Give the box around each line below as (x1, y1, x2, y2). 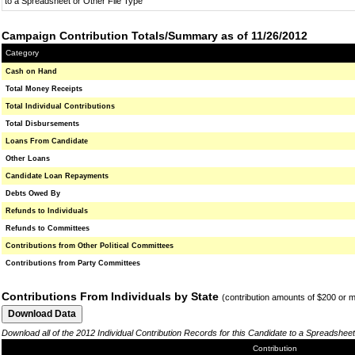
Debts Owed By (6, 189, 60, 197)
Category (6, 48, 39, 57)
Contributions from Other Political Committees (6, 242, 174, 250)
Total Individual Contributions (6, 102, 115, 110)
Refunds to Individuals (6, 207, 88, 215)
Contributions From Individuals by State (2, 290, 219, 303)
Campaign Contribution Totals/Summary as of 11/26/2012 (2, 29, 307, 42)
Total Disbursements (6, 120, 79, 128)
